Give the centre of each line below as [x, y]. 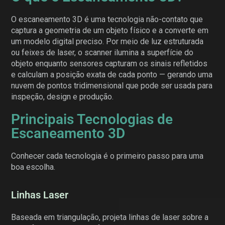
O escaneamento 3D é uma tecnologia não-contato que [107, 19]
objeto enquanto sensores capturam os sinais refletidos [109, 63]
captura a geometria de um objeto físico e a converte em [110, 30]
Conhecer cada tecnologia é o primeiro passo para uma [107, 156]
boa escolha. [33, 167]
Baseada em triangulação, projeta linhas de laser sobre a [110, 217]
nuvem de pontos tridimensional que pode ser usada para [112, 85]
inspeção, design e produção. [63, 96]
